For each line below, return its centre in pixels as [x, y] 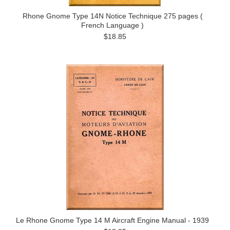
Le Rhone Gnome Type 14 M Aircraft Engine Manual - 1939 [112, 220]
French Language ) [112, 25]
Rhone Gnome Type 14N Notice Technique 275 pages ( [112, 16]
